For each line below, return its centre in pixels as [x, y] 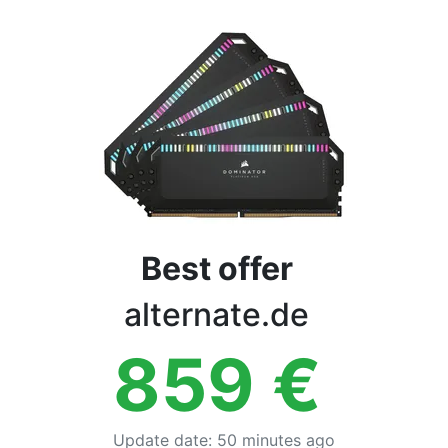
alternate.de [216, 314]
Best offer [216, 268]
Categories [65, 46]
